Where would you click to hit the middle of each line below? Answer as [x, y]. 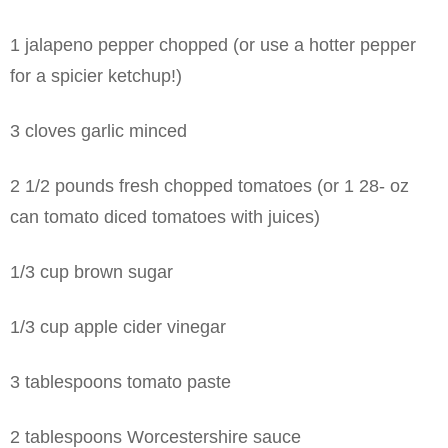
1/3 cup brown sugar [91, 271]
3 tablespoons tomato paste [120, 381]
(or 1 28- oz [360, 185]
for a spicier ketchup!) [96, 75]
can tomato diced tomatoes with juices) [165, 216]
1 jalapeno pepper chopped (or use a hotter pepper [213, 44]
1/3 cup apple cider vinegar [118, 326]
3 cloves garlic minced [98, 130]
